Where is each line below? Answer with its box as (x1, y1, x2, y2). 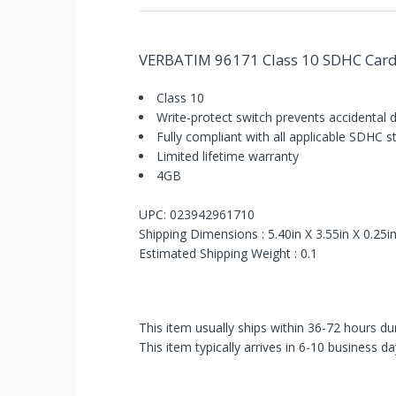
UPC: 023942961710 (139, 206, 255, 224)
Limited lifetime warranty (156, 148, 300, 165)
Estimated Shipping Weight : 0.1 (139, 245, 318, 263)
